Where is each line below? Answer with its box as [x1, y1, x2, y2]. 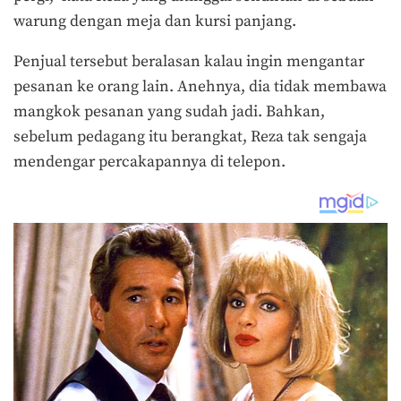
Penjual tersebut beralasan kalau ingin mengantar [13, 52, 364, 73]
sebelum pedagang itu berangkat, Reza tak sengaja [13, 127, 367, 148]
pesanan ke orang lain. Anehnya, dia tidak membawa [13, 77, 387, 98]
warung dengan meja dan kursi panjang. [13, 11, 300, 31]
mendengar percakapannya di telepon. [13, 152, 286, 173]
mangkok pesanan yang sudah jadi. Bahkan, [13, 102, 325, 123]
